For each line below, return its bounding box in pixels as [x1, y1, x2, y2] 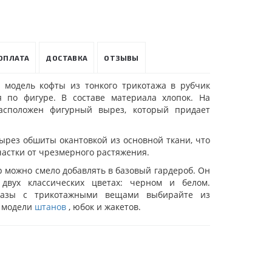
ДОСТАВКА [46, 53, 88, 62]
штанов [34, 200, 69, 212]
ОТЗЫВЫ [104, 53, 139, 62]
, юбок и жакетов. [68, 200, 141, 212]
